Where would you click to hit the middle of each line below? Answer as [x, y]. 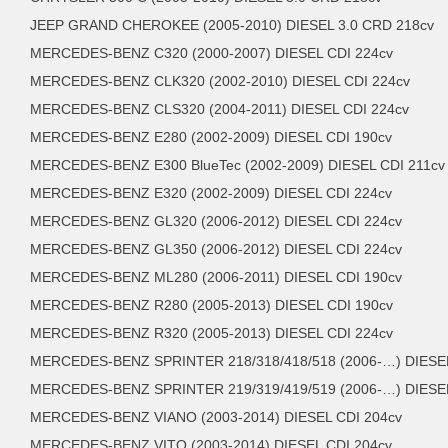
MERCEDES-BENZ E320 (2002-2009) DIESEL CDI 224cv [211, 193]
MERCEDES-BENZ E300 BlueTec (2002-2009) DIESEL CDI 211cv [237, 165]
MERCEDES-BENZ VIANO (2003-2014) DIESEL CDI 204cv [216, 417]
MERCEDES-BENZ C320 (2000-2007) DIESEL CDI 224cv [211, 53]
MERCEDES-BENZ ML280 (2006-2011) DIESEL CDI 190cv [216, 277]
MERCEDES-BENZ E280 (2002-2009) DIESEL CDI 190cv [211, 137]
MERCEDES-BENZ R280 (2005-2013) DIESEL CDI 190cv [211, 305]
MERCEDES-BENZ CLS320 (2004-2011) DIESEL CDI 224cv [219, 109]
